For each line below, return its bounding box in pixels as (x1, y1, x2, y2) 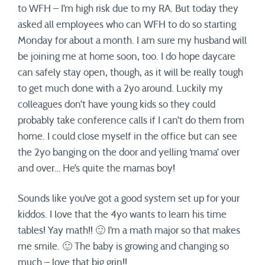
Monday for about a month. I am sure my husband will (18, 35, 247, 46)
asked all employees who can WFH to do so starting (18, 20, 236, 30)
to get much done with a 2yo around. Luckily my (18, 83, 223, 93)
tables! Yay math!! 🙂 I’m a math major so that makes (18, 225, 240, 235)
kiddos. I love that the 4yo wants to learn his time (18, 209, 227, 219)
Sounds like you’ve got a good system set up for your (18, 193, 240, 203)
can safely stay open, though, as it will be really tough (18, 67, 243, 77)
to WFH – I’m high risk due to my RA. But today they (18, 4, 238, 14)
